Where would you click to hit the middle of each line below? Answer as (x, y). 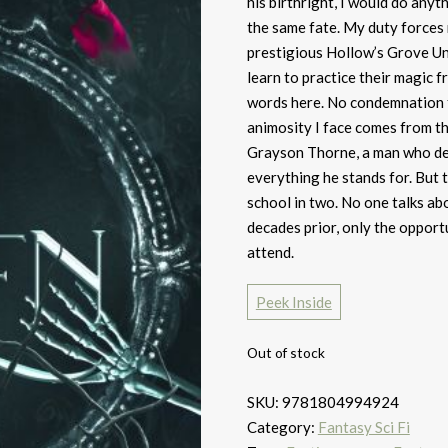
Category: (282, 427)
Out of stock (285, 352)
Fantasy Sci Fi (363, 427)
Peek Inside (293, 302)
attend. (270, 252)
